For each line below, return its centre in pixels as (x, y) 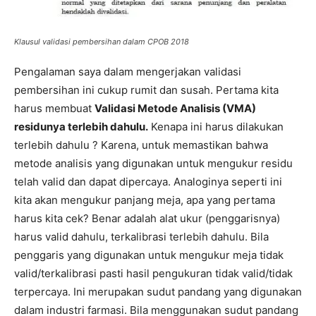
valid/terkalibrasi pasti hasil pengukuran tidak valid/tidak (153, 274)
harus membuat (54, 109)
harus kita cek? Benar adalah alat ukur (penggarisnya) (147, 219)
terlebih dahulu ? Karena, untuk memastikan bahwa (141, 145)
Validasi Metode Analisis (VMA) (175, 109)
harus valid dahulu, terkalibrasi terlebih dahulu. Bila (141, 237)
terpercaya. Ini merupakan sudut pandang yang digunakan (158, 292)
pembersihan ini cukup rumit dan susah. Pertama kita (146, 90)
